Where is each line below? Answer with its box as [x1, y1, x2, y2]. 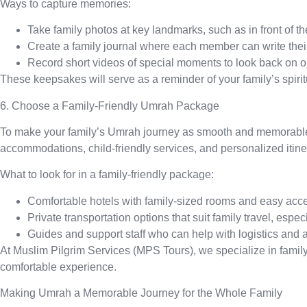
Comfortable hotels [27, 195, 119, 207]
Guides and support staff [27, 228, 145, 240]
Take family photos [27, 24, 118, 36]
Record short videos [27, 57, 125, 69]
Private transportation [27, 211, 131, 223]
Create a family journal [27, 40, 137, 53]
